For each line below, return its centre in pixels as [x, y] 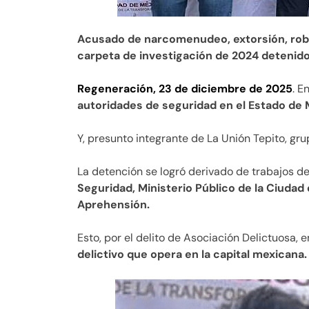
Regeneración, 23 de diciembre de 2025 [185, 89]
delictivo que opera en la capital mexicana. [192, 255]
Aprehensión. [113, 205]
